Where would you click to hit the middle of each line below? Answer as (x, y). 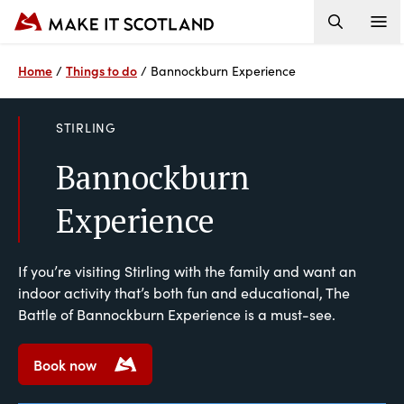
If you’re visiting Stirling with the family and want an (187, 271)
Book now (65, 364)
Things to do (101, 70)
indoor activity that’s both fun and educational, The (184, 293)
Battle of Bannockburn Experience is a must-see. (177, 314)
